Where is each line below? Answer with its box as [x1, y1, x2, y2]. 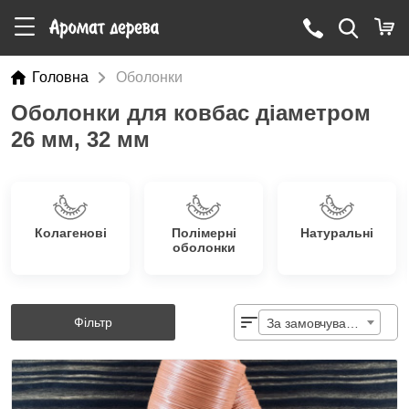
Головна [32, 69, 89, 85]
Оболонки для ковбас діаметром [11, 100, 371, 125]
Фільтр [74, 314, 112, 330]
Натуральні [300, 225, 373, 240]
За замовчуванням [346, 316, 359, 330]
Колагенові [34, 225, 107, 240]
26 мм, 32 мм [11, 127, 150, 152]
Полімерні [171, 225, 236, 240]
